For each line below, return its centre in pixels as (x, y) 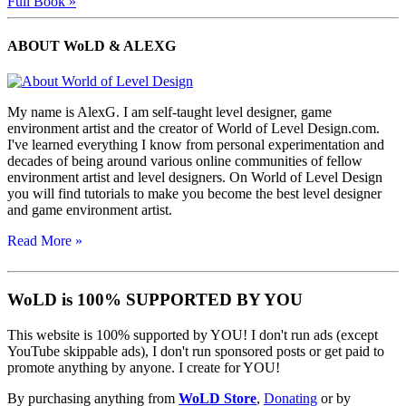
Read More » (45, 241)
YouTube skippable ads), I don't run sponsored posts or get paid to (196, 351)
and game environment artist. (90, 210)
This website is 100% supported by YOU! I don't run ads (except (193, 334)
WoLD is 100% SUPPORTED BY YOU (155, 300)
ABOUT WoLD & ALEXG (92, 46)
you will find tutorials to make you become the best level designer (194, 194)
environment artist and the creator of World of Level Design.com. (193, 129)
